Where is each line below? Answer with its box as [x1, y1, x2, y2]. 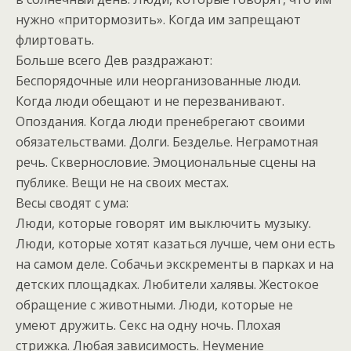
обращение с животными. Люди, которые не [16, 296, 293, 314]
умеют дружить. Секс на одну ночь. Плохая [16, 317, 280, 335]
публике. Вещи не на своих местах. [16, 174, 229, 192]
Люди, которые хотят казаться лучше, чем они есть [16, 235, 335, 253]
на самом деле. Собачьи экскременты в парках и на [16, 255, 334, 273]
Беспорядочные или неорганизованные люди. [16, 72, 301, 90]
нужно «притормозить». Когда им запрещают [16, 11, 301, 29]
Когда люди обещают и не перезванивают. [16, 92, 284, 110]
